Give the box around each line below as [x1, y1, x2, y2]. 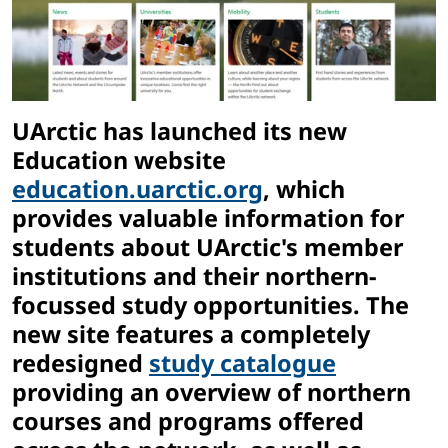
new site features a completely [12, 318, 370, 351]
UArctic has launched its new [12, 115, 347, 148]
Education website [12, 144, 226, 177]
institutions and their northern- [12, 260, 377, 293]
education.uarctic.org [12, 173, 263, 206]
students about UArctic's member [12, 231, 403, 264]
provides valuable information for [12, 202, 404, 235]
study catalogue [149, 347, 336, 380]
